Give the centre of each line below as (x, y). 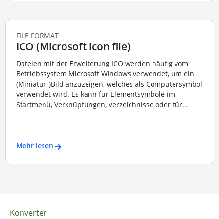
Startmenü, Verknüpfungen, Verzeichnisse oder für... (102, 104)
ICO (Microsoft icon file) (73, 47)
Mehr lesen (34, 146)
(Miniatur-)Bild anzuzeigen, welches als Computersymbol (109, 84)
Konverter (28, 212)
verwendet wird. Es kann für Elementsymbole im (95, 94)
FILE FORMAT (37, 36)
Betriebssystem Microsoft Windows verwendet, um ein (105, 73)
